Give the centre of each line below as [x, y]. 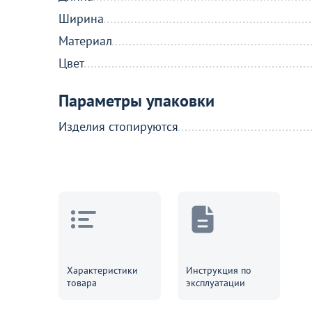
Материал [85, 41]
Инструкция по [219, 270]
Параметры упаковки [136, 101]
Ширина [81, 18]
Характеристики [102, 270]
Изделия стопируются [118, 126]
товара [82, 283]
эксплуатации [216, 283]
